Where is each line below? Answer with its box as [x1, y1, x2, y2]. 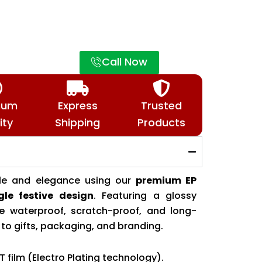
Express [57, 98, 98, 113]
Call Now [101, 54, 147, 70]
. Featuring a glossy [93, 189, 197, 203]
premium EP [135, 174, 197, 188]
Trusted [140, 98, 182, 113]
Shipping [55, 115, 100, 130]
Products [137, 115, 185, 130]
